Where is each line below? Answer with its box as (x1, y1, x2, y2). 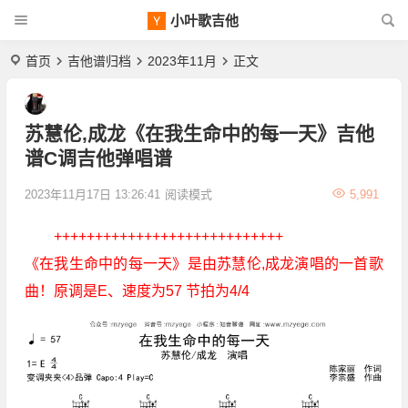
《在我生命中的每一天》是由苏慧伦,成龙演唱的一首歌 (24, 256, 383, 271)
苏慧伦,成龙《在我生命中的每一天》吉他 (24, 123, 374, 144)
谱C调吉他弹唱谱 (24, 148, 172, 168)
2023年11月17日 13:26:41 (24, 188, 160, 201)
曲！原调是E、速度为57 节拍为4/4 (24, 283, 250, 299)
